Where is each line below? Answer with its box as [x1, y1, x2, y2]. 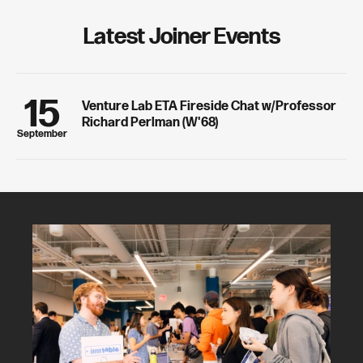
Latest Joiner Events [83, 23, 280, 50]
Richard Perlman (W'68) [82, 114, 218, 130]
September [16, 127, 67, 140]
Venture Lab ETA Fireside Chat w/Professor [82, 98, 336, 114]
